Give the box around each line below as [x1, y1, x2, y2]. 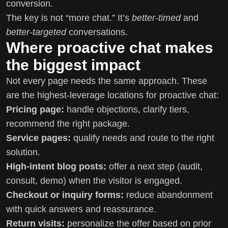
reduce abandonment [124, 189, 213, 200]
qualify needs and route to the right [71, 132, 214, 143]
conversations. [66, 26, 128, 37]
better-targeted [6, 26, 66, 37]
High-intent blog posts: [6, 161, 106, 172]
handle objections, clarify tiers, [64, 104, 189, 115]
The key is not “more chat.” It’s [6, 12, 132, 23]
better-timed [132, 12, 181, 23]
